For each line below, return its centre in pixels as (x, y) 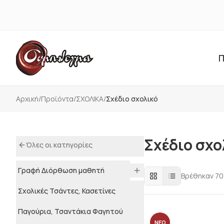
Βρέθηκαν (198, 176)
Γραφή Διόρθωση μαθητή (61, 170)
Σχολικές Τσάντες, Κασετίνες (67, 191)
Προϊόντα (57, 99)
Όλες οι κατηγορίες (59, 145)
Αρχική (27, 99)
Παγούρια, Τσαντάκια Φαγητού (70, 211)
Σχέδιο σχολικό (132, 99)
